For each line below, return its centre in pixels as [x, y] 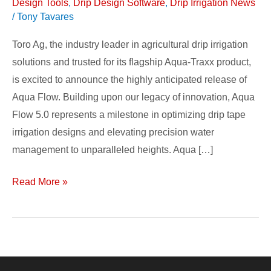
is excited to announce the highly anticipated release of [129, 79]
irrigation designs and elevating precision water [113, 132]
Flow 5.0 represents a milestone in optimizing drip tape [129, 114]
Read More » [40, 181]
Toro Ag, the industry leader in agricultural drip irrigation [130, 44]
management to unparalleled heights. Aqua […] [113, 149]
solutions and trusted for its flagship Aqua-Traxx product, [132, 62]
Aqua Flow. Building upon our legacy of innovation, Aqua [133, 97]
